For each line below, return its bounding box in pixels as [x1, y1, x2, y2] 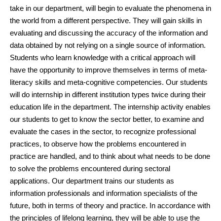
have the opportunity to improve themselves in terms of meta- [10, 66, 207, 74]
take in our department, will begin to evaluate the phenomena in [10, 4, 211, 12]
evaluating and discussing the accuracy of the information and [10, 29, 208, 37]
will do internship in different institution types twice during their [10, 90, 206, 99]
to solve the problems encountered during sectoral [10, 164, 170, 173]
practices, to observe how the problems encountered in [10, 140, 186, 148]
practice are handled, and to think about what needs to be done [10, 152, 210, 160]
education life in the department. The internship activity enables [10, 103, 211, 111]
